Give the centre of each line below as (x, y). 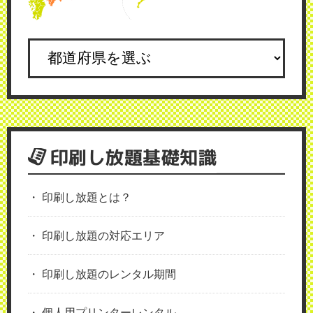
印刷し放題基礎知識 (133, 158)
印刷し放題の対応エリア (103, 235)
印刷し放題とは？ (87, 197)
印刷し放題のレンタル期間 (109, 274)
